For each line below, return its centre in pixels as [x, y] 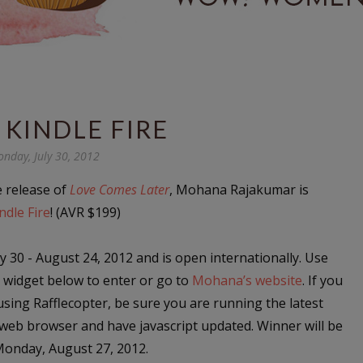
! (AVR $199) [85, 212]
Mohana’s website [247, 280]
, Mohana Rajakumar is [239, 190]
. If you [322, 280]
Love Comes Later [120, 190]
